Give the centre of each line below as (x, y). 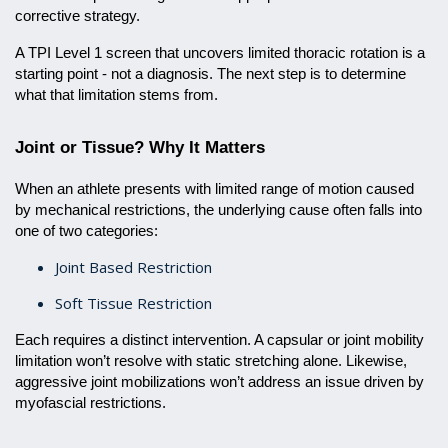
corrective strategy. (77, 16)
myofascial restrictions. (90, 403)
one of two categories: (86, 231)
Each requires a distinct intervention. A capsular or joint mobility (219, 340)
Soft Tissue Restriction (133, 303)
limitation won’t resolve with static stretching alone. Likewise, (211, 361)
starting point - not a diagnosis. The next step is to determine (210, 74)
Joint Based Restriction (133, 267)
